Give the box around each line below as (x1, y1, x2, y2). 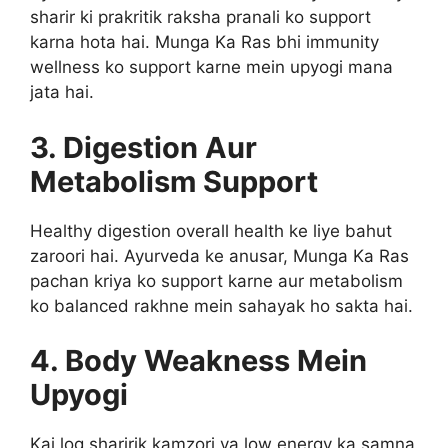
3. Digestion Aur (30, 129, 257, 165)
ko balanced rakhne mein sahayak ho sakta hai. (30, 295, 413, 316)
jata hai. (30, 82, 94, 102)
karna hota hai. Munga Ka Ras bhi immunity (30, 32, 379, 52)
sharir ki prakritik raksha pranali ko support (30, 7, 371, 27)
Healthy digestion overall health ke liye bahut (30, 220, 392, 241)
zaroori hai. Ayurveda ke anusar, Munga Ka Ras (30, 245, 409, 266)
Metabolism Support (30, 163, 318, 199)
